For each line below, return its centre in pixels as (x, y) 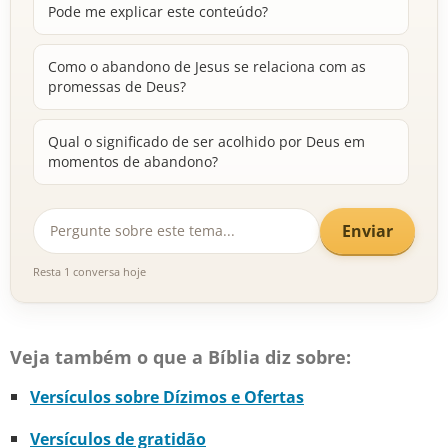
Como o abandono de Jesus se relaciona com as (207, 67)
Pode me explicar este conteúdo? (158, 12)
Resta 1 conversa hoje (89, 272)
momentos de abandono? (133, 162)
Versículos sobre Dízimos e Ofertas (167, 397)
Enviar (367, 230)
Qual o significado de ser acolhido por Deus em (206, 142)
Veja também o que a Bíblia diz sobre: (180, 357)
